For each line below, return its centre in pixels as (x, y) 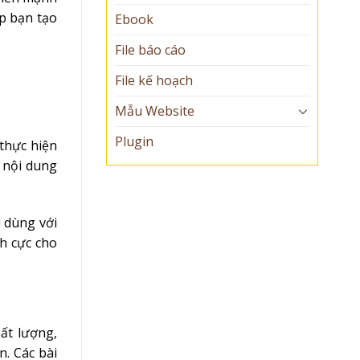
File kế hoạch (154, 80)
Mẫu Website (155, 110)
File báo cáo (150, 49)
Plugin (134, 141)
